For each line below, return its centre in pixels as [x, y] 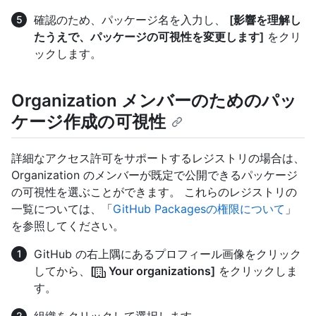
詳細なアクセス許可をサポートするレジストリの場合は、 [158, 158]
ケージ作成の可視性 [89, 121]
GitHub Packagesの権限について [199, 208]
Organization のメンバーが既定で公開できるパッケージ [154, 175]
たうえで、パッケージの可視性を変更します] [149, 36]
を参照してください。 [68, 225]
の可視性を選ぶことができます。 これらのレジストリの [154, 192]
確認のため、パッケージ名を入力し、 [132, 19]
